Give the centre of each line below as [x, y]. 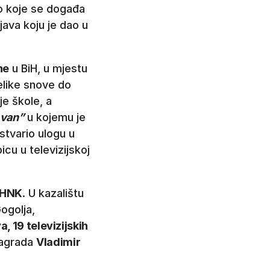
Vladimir [58, 242]
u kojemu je [57, 118]
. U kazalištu [53, 193]
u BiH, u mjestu [49, 69]
